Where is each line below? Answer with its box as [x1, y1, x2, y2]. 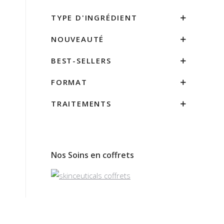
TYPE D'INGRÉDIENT [51, 12, 137, 22]
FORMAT [51, 77, 87, 87]
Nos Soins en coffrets [51, 149, 134, 160]
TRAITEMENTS [51, 98, 111, 108]
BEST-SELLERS [51, 55, 111, 65]
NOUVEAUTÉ [51, 34, 104, 44]
